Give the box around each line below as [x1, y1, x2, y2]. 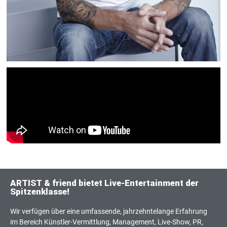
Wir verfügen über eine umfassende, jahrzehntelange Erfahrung [10, 207, 207, 216]
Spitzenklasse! [10, 186, 69, 197]
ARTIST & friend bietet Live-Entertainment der [10, 178, 199, 188]
